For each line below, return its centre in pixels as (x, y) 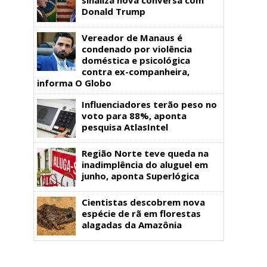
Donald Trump (114, 11)
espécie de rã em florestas (141, 213)
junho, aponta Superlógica (140, 176)
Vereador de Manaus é (132, 37)
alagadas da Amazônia (132, 224)
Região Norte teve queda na (145, 153)
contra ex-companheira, (136, 71)
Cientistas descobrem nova (143, 202)
